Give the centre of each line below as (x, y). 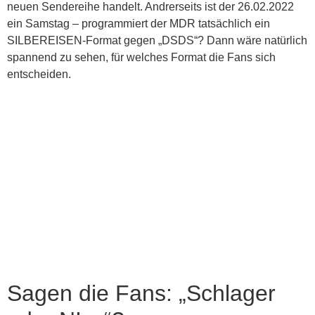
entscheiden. (39, 74)
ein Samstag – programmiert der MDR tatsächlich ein (139, 24)
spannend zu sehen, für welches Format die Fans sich (141, 57)
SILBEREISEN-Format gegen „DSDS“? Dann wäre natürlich (157, 40)
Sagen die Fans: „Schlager (141, 293)
